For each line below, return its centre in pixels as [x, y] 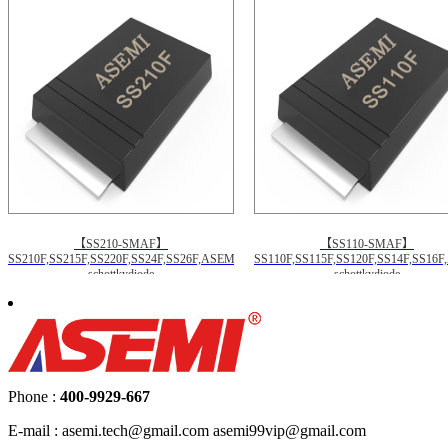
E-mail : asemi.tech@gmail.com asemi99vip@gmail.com [187, 430]
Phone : [34, 396]
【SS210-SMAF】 [121, 244]
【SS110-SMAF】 [367, 244]
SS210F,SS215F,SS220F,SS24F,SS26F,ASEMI [123, 259]
